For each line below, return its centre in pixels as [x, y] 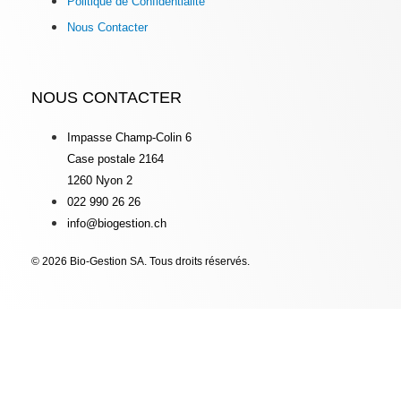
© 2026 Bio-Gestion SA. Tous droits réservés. [141, 261]
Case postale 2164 [115, 159]
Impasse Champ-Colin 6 [129, 138]
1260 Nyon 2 [100, 181]
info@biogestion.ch [117, 224]
